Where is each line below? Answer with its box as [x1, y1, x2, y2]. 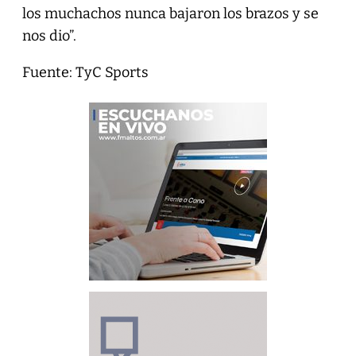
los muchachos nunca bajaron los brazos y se [21, 4, 319, 22]
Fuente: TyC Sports [21, 63, 149, 81]
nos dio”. [21, 26, 76, 44]
